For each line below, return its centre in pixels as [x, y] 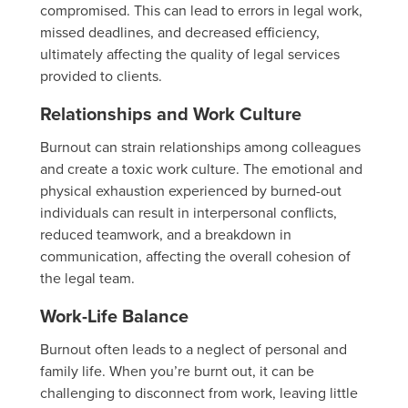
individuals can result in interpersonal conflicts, [189, 213]
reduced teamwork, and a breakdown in [166, 235]
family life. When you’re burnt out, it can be [177, 371]
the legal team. [87, 278]
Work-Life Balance [114, 316]
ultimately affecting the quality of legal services [190, 54]
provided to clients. [101, 76]
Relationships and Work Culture [171, 114]
